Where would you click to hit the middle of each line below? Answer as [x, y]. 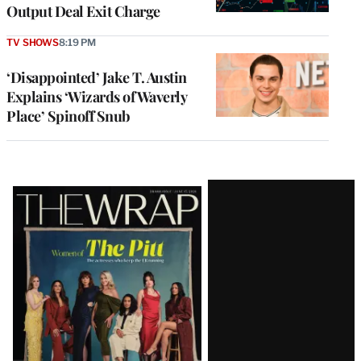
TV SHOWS [33, 42]
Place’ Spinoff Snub [68, 116]
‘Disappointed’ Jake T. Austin [97, 77]
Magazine [60, 222]
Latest [40, 193]
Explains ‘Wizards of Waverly [96, 96]
